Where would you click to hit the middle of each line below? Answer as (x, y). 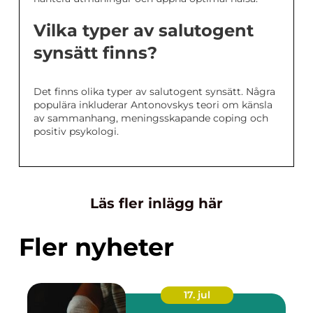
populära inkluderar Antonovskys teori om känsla (153, 105)
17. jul (197, 295)
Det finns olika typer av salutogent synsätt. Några (154, 92)
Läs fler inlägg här (156, 204)
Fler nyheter (96, 247)
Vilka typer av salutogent (144, 31)
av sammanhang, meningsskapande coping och (151, 118)
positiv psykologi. (76, 132)
